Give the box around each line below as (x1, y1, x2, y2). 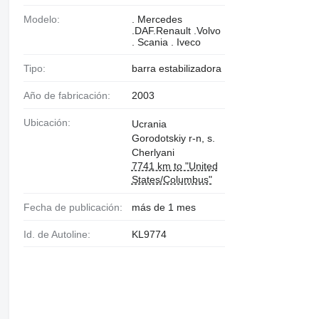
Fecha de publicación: (29, 201, 122, 213)
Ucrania (131, 117, 167, 130)
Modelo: (31, 14, 60, 25)
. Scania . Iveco (131, 36, 201, 48)
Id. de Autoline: (26, 228, 90, 240)
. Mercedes (131, 14, 182, 25)
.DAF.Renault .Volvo (131, 25, 221, 36)
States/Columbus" (131, 173, 212, 185)
